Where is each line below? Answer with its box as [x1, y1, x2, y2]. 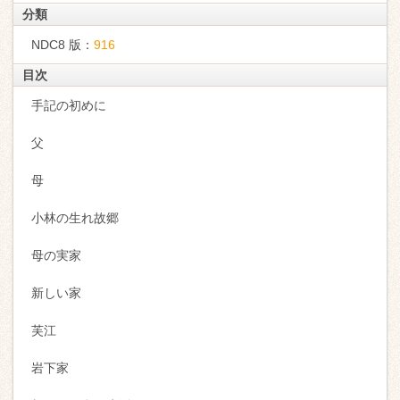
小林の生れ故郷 [31, 211, 119, 225]
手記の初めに [31, 98, 106, 112]
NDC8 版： [31, 37, 94, 52]
